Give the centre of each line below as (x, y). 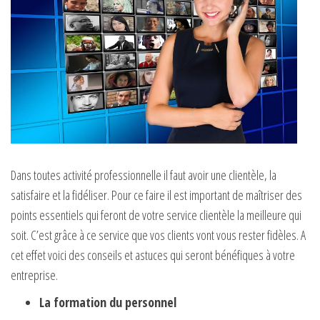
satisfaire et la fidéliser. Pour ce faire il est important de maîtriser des (156, 195)
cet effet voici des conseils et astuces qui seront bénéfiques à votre (153, 255)
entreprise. (34, 275)
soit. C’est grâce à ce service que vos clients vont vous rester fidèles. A (158, 235)
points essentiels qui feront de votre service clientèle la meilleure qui (156, 215)
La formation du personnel (108, 302)
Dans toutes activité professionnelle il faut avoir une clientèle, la (144, 175)
